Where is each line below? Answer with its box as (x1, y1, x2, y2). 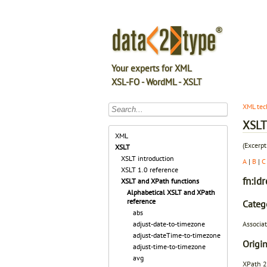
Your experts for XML (111, 63, 192, 74)
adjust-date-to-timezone (133, 219, 205, 228)
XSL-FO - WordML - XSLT (111, 76, 201, 88)
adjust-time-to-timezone (133, 242, 206, 251)
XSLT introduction (121, 154, 174, 163)
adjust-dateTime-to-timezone (133, 231, 221, 240)
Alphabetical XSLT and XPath (127, 188, 215, 197)
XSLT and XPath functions (121, 176, 199, 185)
